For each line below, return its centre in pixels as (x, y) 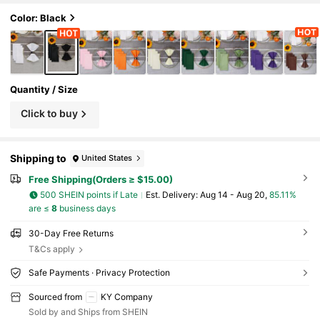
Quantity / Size (44, 89)
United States (107, 158)
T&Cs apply (51, 249)
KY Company (126, 296)
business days (86, 208)
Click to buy (49, 114)
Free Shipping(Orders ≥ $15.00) (100, 179)
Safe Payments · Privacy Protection (99, 272)
